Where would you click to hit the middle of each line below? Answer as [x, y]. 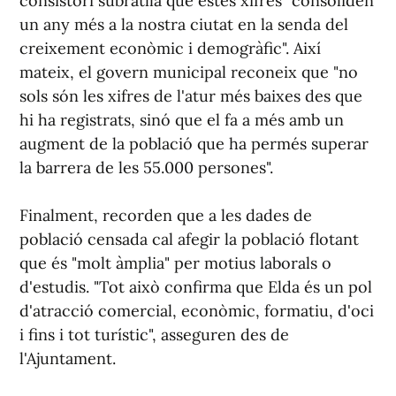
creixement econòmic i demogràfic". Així [170, 49]
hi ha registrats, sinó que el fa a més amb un [182, 120]
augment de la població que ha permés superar [194, 144]
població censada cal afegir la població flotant [189, 240]
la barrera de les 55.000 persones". [146, 168]
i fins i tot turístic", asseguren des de [154, 335]
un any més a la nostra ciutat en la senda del [184, 25]
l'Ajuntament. [68, 359]
